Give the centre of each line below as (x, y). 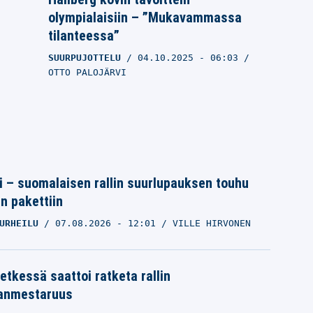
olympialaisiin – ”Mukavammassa (145, 18)
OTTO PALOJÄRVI (88, 73)
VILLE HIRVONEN (211, 224)
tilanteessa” (84, 36)
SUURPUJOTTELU (85, 58)
